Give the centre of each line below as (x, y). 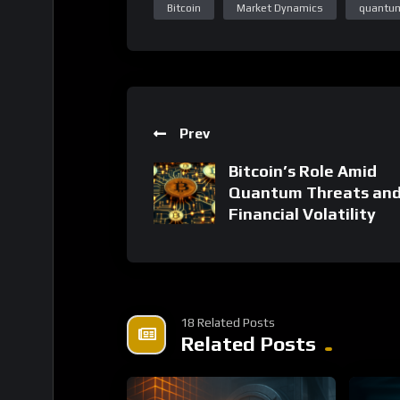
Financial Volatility (302, 142)
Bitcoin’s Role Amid (303, 99)
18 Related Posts (228, 250)
